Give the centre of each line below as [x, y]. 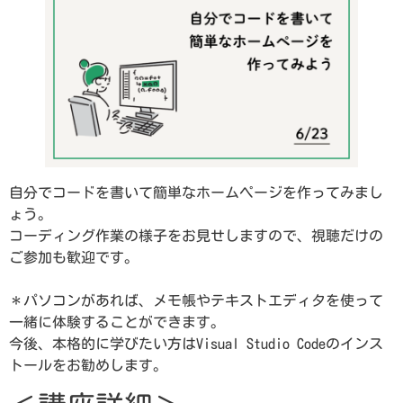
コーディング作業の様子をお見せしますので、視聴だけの [196, 235]
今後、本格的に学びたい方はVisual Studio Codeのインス [196, 343]
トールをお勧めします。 [88, 365]
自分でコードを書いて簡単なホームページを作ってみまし [196, 192]
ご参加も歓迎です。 [74, 257]
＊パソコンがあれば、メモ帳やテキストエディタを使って [196, 300]
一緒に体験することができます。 [117, 322]
